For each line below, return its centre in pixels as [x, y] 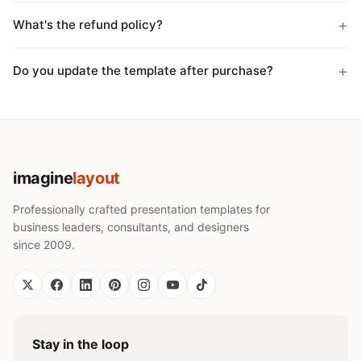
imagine [43, 178]
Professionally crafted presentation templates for [141, 209]
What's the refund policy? [88, 25]
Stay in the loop [81, 344]
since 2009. [44, 245]
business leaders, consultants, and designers [131, 227]
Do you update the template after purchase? [143, 71]
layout [96, 178]
